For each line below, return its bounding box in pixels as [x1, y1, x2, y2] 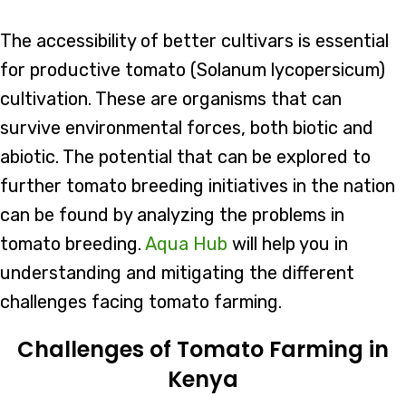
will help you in [227, 233, 348, 256]
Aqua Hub [145, 233, 227, 256]
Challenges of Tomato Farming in [17, 334, 389, 365]
